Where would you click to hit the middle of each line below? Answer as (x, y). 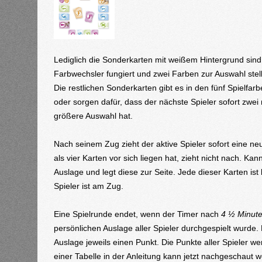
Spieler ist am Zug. (89, 186)
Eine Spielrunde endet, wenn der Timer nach (137, 214)
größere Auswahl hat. (94, 116)
